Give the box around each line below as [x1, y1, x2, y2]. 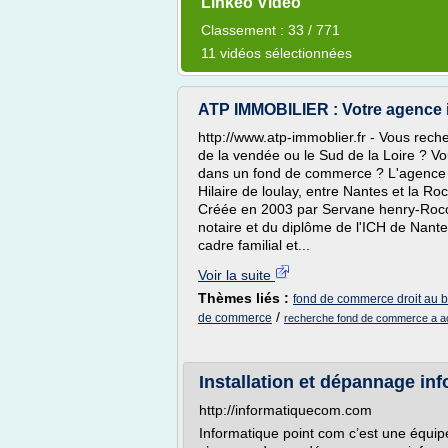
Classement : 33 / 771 [201, 22, 340, 38]
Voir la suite [198, 267, 275, 283]
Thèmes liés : [198, 290, 293, 306]
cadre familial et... [198, 237, 310, 253]
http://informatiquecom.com [199, 402, 372, 418]
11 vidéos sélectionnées [201, 45, 352, 61]
